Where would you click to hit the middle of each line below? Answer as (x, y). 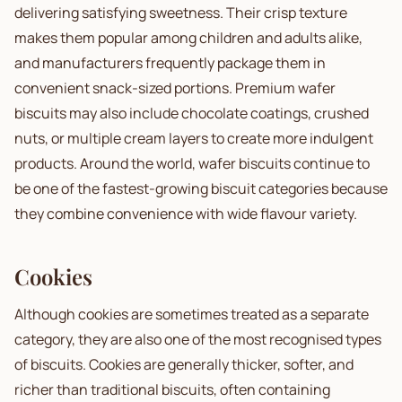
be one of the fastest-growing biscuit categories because (201, 188)
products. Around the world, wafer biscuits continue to (192, 163)
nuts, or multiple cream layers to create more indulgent (194, 138)
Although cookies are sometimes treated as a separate (192, 314)
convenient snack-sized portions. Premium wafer (175, 88)
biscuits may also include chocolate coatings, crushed (192, 113)
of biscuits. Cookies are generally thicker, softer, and (184, 364)
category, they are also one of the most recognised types (198, 339)
